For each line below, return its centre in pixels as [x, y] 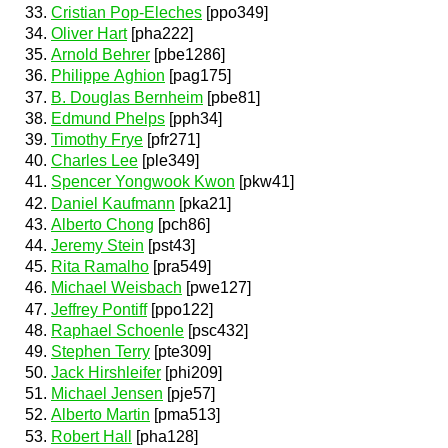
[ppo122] [180, 309]
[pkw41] [264, 182]
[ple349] [168, 161]
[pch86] [182, 224]
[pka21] [203, 203]
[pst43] [169, 245]
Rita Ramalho [100, 267]
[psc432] [216, 330]
